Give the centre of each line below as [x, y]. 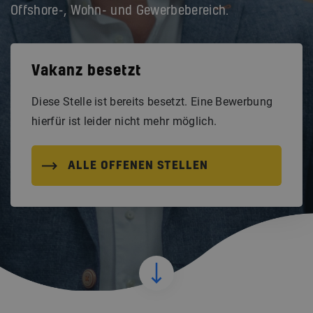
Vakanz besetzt [87, 71]
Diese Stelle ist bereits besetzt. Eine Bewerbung [152, 102]
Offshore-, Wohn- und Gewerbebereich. [120, 11]
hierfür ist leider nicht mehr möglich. [124, 121]
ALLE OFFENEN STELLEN [138, 166]
